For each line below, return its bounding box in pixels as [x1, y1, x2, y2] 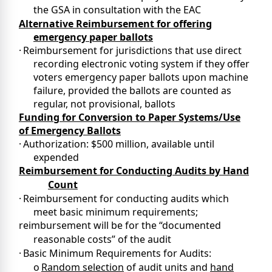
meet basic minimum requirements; [33, 205, 198, 219]
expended [33, 151, 79, 165]
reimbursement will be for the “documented [19, 219, 221, 233]
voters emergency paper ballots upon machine [33, 70, 248, 84]
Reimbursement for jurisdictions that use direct [23, 44, 242, 58]
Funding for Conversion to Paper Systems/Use [19, 110, 240, 124]
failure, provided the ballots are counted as [33, 84, 231, 98]
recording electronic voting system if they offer [33, 57, 250, 71]
